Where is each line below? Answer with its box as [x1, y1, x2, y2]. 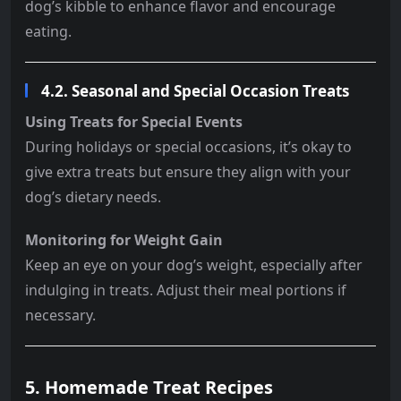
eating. [25, 21, 72, 41]
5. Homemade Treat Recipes [25, 374, 273, 399]
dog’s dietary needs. [25, 186, 161, 207]
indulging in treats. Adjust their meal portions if [25, 279, 346, 300]
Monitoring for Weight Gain [25, 229, 223, 250]
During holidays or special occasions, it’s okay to [25, 136, 352, 157]
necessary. [25, 304, 96, 325]
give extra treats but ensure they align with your [25, 161, 351, 182]
